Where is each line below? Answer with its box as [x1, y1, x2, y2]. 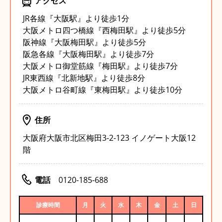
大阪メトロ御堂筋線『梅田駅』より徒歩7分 [23, 60, 178, 72]
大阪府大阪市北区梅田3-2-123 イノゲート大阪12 [23, 132, 196, 144]
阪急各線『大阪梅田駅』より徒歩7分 [23, 49, 154, 60]
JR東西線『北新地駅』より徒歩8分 [23, 72, 145, 84]
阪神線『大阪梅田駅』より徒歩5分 [23, 37, 146, 48]
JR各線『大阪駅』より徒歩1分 [23, 13, 129, 24]
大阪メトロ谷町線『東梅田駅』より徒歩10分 [23, 84, 182, 96]
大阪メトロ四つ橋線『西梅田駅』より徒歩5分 [23, 25, 186, 36]
